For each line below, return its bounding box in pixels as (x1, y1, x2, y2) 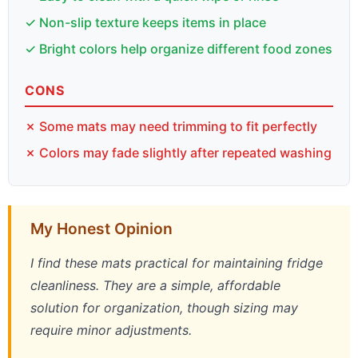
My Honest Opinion (30, 218, 173, 238)
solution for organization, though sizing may (30, 299, 298, 316)
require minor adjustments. (30, 321, 192, 338)
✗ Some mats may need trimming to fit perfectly (25, 117, 317, 134)
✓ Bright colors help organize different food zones (25, 40, 332, 57)
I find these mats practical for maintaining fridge (30, 254, 323, 271)
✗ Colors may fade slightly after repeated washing (25, 144, 332, 161)
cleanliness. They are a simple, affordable (30, 276, 280, 293)
